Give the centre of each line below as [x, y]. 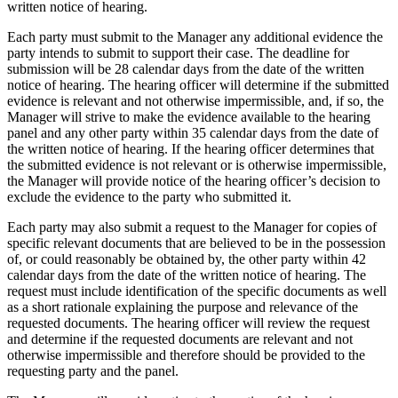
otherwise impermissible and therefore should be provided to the [186, 354]
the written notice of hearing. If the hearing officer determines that [191, 148]
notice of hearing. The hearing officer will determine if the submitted [198, 84]
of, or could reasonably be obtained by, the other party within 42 [187, 259]
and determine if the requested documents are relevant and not [180, 338]
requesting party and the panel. [93, 370]
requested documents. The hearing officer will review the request [188, 322]
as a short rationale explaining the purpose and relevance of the [183, 306]
